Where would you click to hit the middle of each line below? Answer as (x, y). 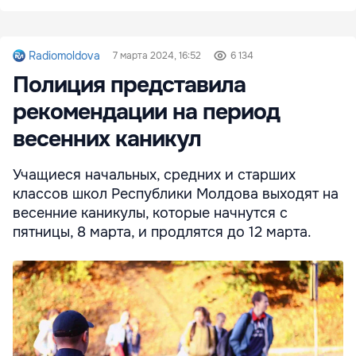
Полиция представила (129, 85)
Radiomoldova (64, 56)
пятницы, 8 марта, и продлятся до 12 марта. (162, 232)
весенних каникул (107, 139)
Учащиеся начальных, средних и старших (154, 175)
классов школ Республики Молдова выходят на (176, 194)
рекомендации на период (146, 112)
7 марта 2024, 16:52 (157, 56)
